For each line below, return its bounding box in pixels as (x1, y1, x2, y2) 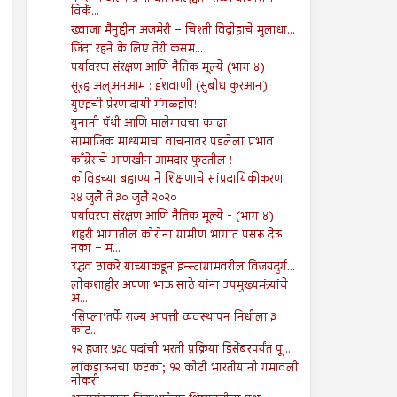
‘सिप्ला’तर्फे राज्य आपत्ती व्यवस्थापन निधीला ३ (70, 308, 276, 329)
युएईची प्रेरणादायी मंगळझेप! (70, 96, 197, 116)
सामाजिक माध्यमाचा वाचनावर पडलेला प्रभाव (70, 133, 274, 153)
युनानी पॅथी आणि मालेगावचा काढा (70, 114, 227, 135)
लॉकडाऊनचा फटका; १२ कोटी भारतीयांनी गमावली (70, 359, 299, 379)
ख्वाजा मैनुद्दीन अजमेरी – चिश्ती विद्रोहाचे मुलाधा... (70, 21, 295, 42)
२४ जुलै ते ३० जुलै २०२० (70, 189, 177, 209)
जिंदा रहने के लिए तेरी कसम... (70, 40, 203, 60)
